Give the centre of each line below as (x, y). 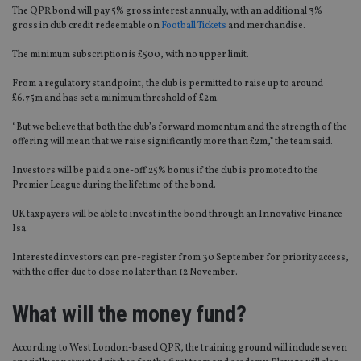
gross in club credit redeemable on (87, 26)
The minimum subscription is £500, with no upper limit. (131, 55)
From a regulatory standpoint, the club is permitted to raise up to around (168, 84)
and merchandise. (266, 26)
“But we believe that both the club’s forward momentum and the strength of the (180, 128)
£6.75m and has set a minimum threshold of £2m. (116, 99)
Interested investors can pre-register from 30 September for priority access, (180, 258)
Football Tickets (194, 26)
